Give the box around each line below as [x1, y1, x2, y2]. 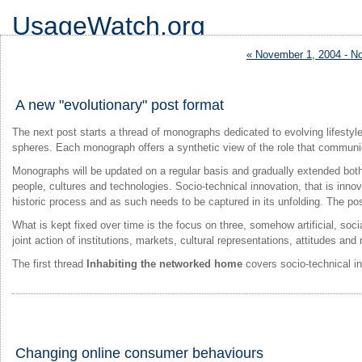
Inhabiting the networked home [86, 257, 242, 270]
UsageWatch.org [12, 11, 205, 40]
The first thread [12, 257, 86, 270]
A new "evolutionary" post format [15, 96, 224, 113]
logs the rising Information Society [12, 42, 172, 54]
